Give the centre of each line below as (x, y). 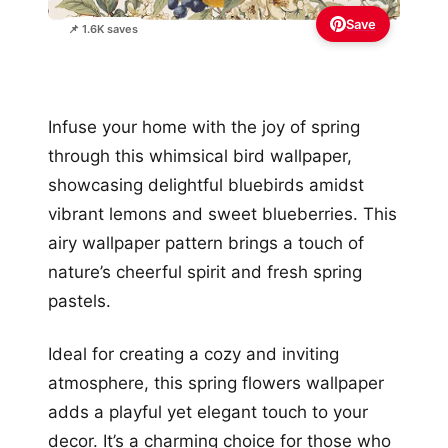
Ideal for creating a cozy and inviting (193, 353)
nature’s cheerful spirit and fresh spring (205, 271)
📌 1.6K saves (103, 28)
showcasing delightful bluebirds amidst (206, 184)
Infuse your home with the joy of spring (204, 126)
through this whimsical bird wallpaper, (200, 155)
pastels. (79, 300)
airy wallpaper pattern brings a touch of (206, 242)
